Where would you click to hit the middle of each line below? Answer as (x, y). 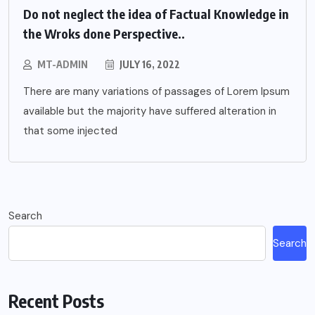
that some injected (70, 130)
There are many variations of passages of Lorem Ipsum (156, 91)
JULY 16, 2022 (149, 64)
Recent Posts (56, 301)
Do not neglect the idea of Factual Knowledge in (156, 13)
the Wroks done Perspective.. (104, 33)
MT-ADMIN (63, 64)
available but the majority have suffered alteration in (150, 111)
